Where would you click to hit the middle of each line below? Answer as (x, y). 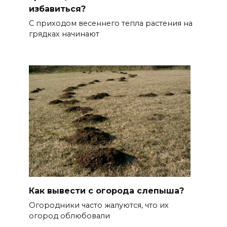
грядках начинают (64, 34)
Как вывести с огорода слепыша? (106, 191)
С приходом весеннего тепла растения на (110, 23)
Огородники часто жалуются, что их (99, 205)
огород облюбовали (69, 216)
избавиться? (57, 9)
